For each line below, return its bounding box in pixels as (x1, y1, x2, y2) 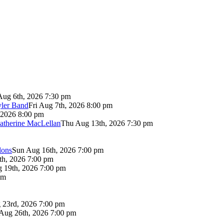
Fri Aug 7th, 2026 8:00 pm (28, 101, 112, 110)
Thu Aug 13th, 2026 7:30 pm (61, 118, 153, 127)
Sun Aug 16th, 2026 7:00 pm (12, 145, 104, 154)
